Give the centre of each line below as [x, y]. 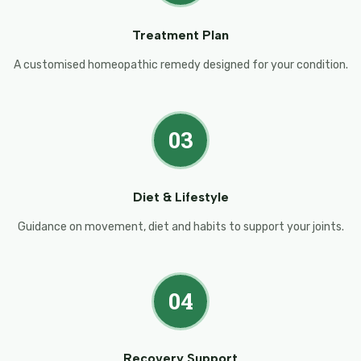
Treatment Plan [180, 35]
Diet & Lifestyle [180, 197]
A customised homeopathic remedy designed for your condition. [180, 65]
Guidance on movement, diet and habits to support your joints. [180, 226]
